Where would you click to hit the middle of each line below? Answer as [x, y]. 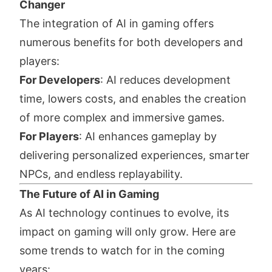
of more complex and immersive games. [122, 118]
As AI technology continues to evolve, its [124, 213]
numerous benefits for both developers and [131, 42]
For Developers [60, 80]
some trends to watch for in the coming [122, 251]
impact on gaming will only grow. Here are [127, 232]
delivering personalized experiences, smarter [134, 155]
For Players [49, 137]
